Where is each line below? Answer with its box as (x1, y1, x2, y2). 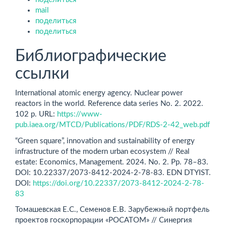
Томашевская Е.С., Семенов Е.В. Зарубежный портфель (15, 206, 209, 213)
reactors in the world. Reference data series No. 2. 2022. (15, 100, 203, 107)
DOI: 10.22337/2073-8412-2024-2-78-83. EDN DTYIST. (15, 168, 211, 177)
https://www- (57, 110, 102, 118)
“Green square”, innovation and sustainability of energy (15, 137, 195, 145)
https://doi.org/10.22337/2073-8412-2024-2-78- (33, 179, 204, 187)
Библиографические (15, 47, 166, 64)
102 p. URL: (15, 110, 57, 118)
